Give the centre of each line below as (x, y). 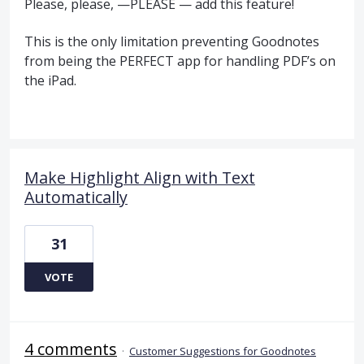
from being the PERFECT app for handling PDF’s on (180, 61)
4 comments (71, 349)
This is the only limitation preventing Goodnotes (172, 42)
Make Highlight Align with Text (140, 178)
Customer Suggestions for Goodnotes (223, 351)
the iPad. (50, 81)
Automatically (76, 197)
